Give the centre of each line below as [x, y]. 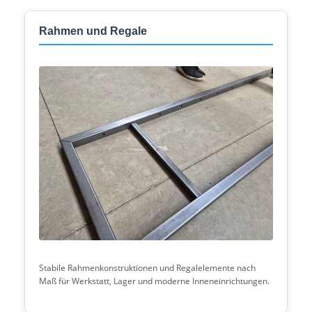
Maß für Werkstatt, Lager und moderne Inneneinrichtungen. [154, 281]
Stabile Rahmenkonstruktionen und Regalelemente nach [147, 268]
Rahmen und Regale [93, 31]
